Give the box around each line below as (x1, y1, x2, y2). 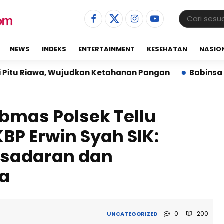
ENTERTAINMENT (78, 44, 135, 54)
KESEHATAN (147, 44, 187, 54)
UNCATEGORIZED (107, 210, 158, 218)
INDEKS (42, 44, 66, 54)
